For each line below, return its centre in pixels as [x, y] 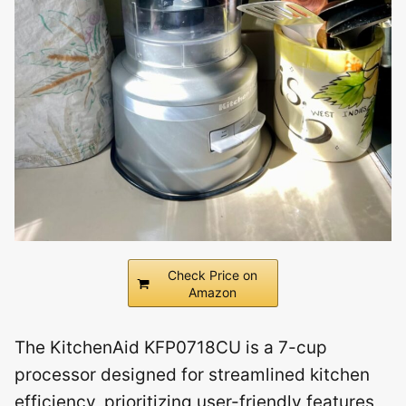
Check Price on [212, 275]
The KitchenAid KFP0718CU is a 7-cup [171, 348]
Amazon [212, 292]
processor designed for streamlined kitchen [192, 375]
